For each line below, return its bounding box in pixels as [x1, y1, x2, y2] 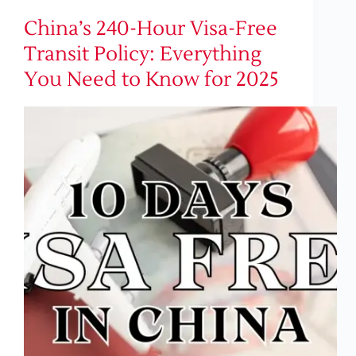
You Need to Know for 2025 [24, 67, 279, 93]
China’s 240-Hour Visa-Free [24, 16, 277, 42]
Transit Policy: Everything [24, 41, 261, 68]
